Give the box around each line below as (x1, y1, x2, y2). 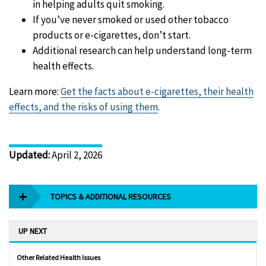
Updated (9, 148, 48, 161)
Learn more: (9, 84, 61, 98)
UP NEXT (18, 226, 47, 237)
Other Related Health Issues (17, 253, 100, 262)
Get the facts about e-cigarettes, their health (61, 84, 254, 98)
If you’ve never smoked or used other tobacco (33, 12, 229, 26)
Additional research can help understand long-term (33, 43, 252, 57)
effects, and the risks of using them (9, 100, 158, 113)
